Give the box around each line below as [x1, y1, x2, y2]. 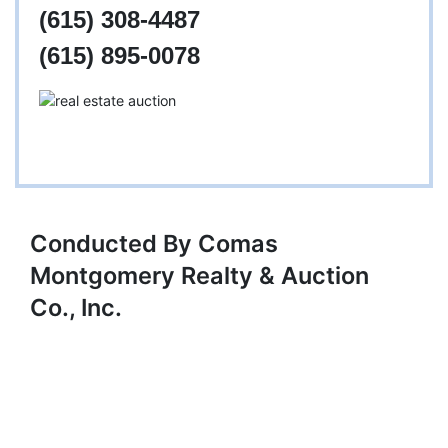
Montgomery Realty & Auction [30, 261, 369, 291]
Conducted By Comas [30, 229, 278, 259]
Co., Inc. [30, 293, 122, 323]
